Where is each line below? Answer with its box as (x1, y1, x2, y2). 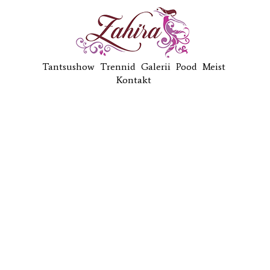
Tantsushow (42, 61, 95, 72)
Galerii (140, 61, 171, 72)
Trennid (99, 61, 136, 72)
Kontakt (116, 74, 151, 86)
